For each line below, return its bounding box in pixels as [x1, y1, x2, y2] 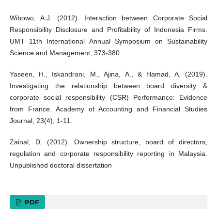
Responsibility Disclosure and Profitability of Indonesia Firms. [9, 26, 208, 34]
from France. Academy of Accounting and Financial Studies [9, 105, 208, 113]
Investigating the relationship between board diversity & [9, 82, 208, 90]
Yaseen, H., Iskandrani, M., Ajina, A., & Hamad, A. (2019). [9, 70, 208, 78]
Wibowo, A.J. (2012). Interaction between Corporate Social [9, 14, 208, 22]
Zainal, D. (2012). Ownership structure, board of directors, [9, 138, 208, 146]
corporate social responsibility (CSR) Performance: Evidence [9, 93, 208, 102]
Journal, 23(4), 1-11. [9, 117, 72, 125]
